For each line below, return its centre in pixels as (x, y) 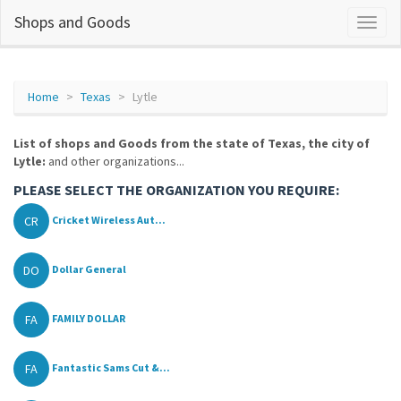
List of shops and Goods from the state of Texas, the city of (192, 143)
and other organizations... (115, 161)
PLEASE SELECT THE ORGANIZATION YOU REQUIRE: (176, 190)
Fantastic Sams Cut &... (111, 368)
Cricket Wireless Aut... (109, 220)
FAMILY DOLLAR (89, 319)
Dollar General (89, 269)
